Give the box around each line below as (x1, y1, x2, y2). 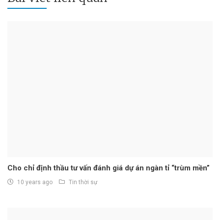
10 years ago (17, 179, 53, 186)
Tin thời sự (69, 179, 97, 186)
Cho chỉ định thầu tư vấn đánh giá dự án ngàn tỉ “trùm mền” (7, 164, 210, 173)
